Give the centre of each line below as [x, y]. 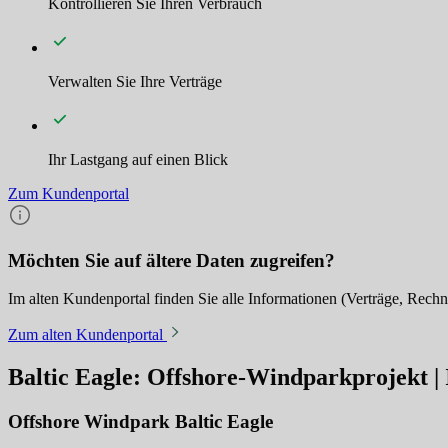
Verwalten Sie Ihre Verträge [135, 81]
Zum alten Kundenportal [85, 335]
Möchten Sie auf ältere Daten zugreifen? [171, 260]
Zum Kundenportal [68, 193]
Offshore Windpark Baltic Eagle [140, 422]
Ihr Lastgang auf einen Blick [138, 159]
